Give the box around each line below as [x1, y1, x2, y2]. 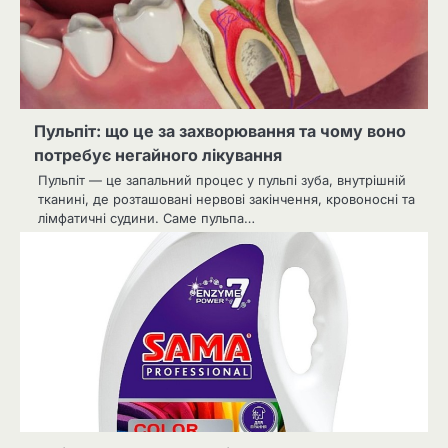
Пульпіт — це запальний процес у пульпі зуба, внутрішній [38, 172, 406, 189]
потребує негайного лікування [34, 145, 282, 166]
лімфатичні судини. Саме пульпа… [38, 210, 255, 227]
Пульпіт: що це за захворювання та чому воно [34, 121, 406, 142]
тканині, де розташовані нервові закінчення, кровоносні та [38, 191, 415, 208]
